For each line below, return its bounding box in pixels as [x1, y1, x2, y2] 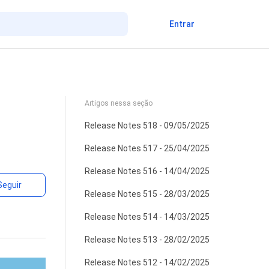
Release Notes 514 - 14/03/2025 [84, 212, 210, 222]
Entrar [169, 19, 195, 29]
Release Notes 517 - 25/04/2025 [84, 144, 210, 153]
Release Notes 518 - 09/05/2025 [84, 121, 210, 130]
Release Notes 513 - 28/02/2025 [84, 235, 210, 244]
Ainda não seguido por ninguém [45, 174, 171, 185]
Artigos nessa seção [84, 99, 153, 107]
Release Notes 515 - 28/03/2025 [84, 189, 210, 199]
